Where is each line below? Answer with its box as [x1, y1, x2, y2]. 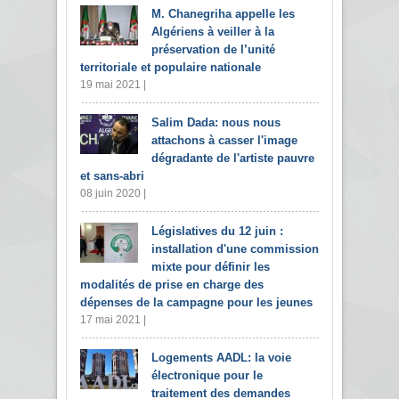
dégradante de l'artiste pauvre [151, 151, 314, 165]
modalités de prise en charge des [80, 277, 264, 291]
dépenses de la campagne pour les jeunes [80, 295, 313, 309]
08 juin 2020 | [80, 186, 146, 199]
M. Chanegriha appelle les [151, 6, 295, 20]
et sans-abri [80, 168, 144, 183]
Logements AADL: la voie [151, 350, 291, 364]
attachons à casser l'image [151, 133, 297, 147]
